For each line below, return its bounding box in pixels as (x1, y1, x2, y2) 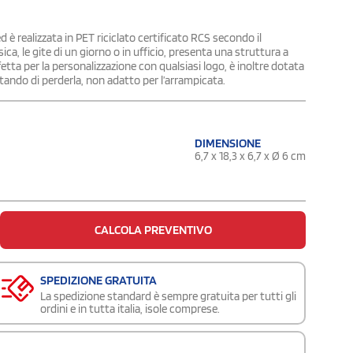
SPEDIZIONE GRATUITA (40, 272, 157, 288)
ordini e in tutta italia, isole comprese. (40, 301, 220, 316)
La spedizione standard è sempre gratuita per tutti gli (40, 288, 296, 303)
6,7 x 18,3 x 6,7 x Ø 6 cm (195, 148, 306, 163)
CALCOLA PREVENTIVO (94, 221, 212, 237)
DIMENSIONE (195, 135, 261, 150)
